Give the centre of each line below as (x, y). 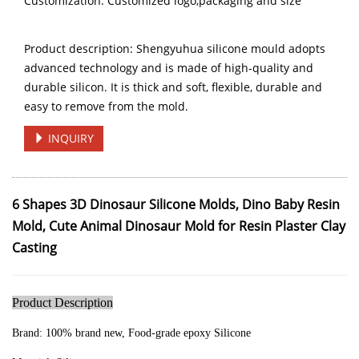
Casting (34, 248)
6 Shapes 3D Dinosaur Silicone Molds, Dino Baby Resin (176, 204)
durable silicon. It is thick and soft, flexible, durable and (173, 87)
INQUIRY (69, 138)
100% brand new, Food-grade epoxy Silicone (148, 333)
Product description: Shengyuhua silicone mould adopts (175, 48)
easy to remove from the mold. (106, 106)
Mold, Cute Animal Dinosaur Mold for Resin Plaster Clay (179, 226)
